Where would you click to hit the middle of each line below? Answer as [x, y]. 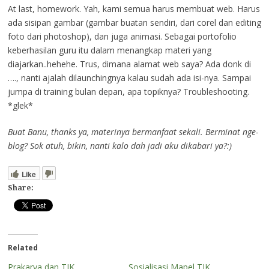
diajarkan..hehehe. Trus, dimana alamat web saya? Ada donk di [129, 64]
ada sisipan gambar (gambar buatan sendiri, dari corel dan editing [134, 23]
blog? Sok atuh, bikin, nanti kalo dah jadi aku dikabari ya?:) [119, 146]
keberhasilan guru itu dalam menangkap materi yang [109, 50]
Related [23, 248]
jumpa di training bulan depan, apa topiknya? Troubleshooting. [128, 92]
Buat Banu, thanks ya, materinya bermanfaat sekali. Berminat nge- [133, 132]
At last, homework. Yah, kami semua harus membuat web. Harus [134, 9]
